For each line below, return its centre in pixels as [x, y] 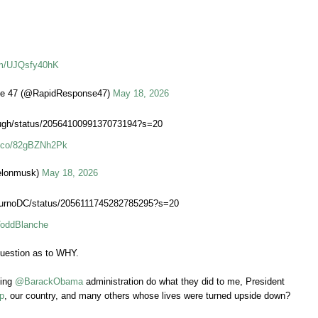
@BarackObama [49, 282]
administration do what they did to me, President [184, 282]
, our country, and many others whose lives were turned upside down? [147, 296]
